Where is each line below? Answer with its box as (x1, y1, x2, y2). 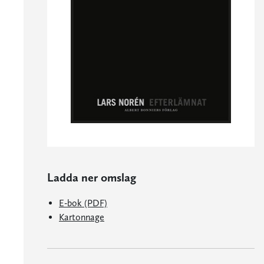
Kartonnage (59, 212, 104, 223)
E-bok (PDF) (59, 197, 107, 209)
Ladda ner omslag (47, 170, 136, 185)
